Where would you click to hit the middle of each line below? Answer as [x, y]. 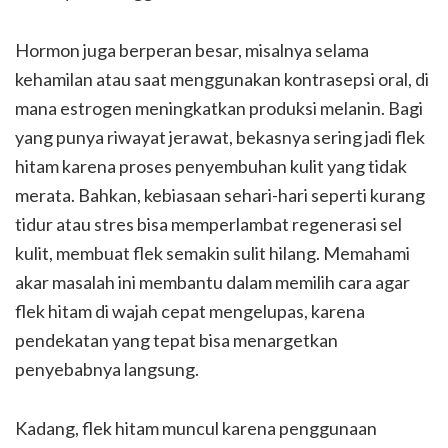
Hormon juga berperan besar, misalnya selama [192, 49]
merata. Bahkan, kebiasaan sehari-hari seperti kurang [220, 194]
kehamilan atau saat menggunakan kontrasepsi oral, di [222, 78]
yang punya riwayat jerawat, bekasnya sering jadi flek [220, 136]
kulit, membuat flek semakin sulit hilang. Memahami [212, 252]
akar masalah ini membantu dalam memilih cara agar [212, 281]
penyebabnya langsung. [107, 368]
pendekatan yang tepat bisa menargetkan [176, 339]
